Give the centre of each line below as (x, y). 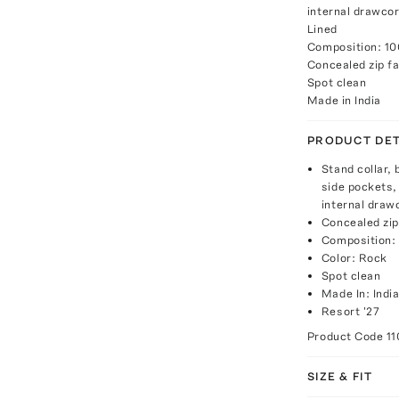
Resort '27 (350, 311)
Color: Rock (354, 257)
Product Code (346, 336)
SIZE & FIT (339, 376)
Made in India (344, 100)
